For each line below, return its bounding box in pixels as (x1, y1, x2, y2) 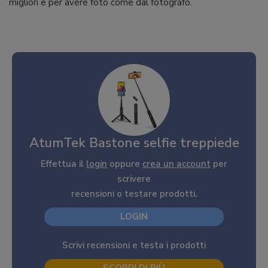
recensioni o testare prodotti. (71, 188, 197, 200)
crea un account (142, 158, 211, 170)
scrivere (117, 173, 151, 185)
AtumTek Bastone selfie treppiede (29, 134, 239, 152)
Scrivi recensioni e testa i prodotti (62, 239, 206, 251)
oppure (107, 158, 142, 170)
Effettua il (41, 158, 86, 170)
